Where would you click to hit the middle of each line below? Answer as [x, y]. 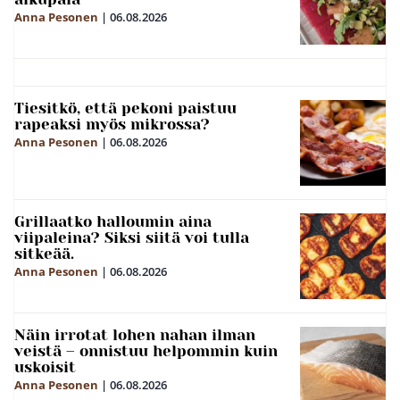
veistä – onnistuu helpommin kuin [146, 350]
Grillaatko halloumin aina [113, 221]
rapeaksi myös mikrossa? [112, 124]
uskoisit [45, 367]
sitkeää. [44, 253]
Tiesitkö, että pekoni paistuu [125, 108]
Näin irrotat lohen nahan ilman [135, 334]
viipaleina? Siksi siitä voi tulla [132, 237]
